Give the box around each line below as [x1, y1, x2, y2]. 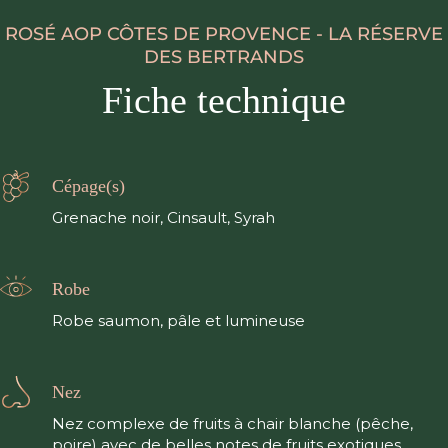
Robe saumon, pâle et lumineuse [52, 311, 305, 331]
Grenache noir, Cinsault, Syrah [52, 208, 275, 228]
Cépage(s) [52, 175, 125, 196]
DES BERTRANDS [144, 46, 304, 69]
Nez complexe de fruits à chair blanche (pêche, [52, 414, 413, 434]
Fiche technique [102, 79, 346, 122]
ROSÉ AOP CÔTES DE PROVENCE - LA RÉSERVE [5, 23, 443, 46]
